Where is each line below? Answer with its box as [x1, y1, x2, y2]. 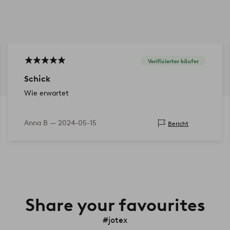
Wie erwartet [24, 89, 69, 98]
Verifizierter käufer [148, 57, 199, 65]
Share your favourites [25, 194, 205, 216]
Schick [24, 74, 50, 84]
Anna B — [24, 119, 58, 128]
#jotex [103, 215, 127, 225]
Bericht [168, 119, 189, 127]
